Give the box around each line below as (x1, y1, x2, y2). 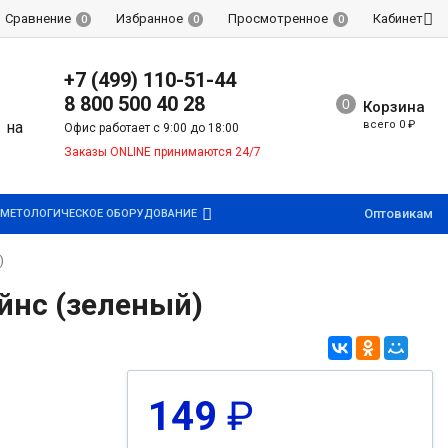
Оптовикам (364, 206, 433, 221)
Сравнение (5, 11, 72, 26)
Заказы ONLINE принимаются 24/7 (64, 145, 262, 159)
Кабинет (373, 11, 424, 26)
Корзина (362, 98, 425, 116)
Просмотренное (228, 11, 329, 26)
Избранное (116, 11, 184, 26)
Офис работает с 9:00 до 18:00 (64, 121, 240, 135)
